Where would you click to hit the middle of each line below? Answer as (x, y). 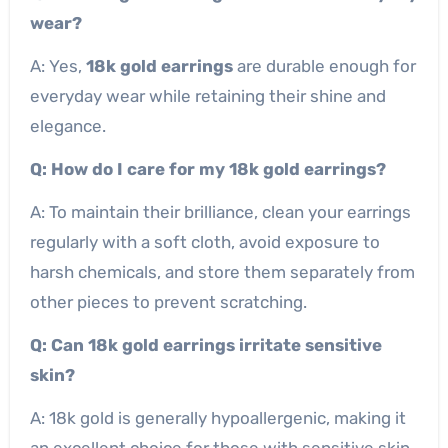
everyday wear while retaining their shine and (207, 95)
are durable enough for (324, 65)
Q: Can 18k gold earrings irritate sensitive (205, 344)
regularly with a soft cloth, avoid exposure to (204, 241)
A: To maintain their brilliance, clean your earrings (220, 211)
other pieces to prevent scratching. (168, 301)
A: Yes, (57, 65)
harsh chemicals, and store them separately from (222, 271)
